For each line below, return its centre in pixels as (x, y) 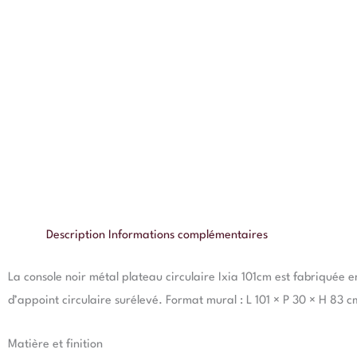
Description (76, 235)
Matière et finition (55, 344)
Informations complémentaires (188, 235)
